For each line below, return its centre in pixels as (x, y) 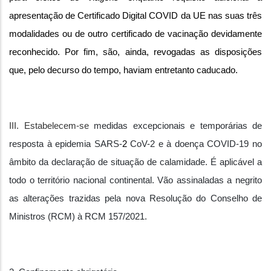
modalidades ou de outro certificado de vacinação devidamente (135, 34)
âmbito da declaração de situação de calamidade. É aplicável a (135, 162)
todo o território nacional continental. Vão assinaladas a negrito (135, 180)
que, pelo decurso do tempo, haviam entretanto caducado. (123, 70)
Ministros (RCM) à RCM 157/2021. (78, 217)
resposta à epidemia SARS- (66, 144)
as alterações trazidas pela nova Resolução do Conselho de (135, 198)
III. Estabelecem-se (51, 126)
